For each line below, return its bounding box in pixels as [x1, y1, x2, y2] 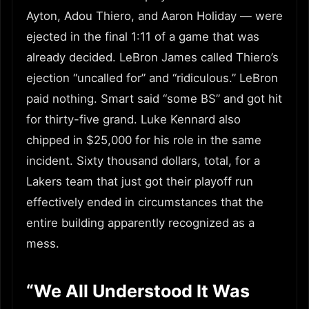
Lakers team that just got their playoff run [26, 174, 253, 188]
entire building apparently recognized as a [26, 215, 255, 230]
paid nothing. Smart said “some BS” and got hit [26, 91, 282, 106]
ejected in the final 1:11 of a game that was [26, 29, 259, 43]
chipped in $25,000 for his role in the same [26, 132, 261, 147]
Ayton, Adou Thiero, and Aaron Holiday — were [26, 8, 283, 23]
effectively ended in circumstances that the [26, 195, 263, 209]
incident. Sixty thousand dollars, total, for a [26, 153, 260, 168]
